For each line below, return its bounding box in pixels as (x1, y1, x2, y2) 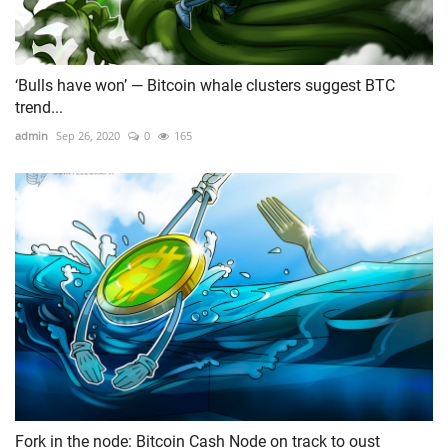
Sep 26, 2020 (56, 127, 120, 143)
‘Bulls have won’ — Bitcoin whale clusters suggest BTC (15, 75, 395, 95)
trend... (15, 97, 63, 117)
